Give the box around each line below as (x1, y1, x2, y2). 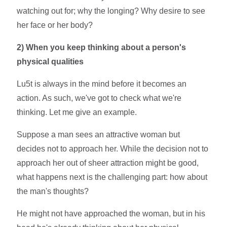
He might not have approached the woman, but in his (17, 209, 206, 218)
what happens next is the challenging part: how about (17, 172, 208, 181)
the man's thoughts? (17, 186, 89, 196)
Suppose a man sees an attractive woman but (17, 130, 180, 139)
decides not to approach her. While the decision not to (17, 144, 209, 153)
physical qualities (17, 57, 84, 66)
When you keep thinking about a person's (26, 43, 186, 52)
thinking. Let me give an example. (17, 107, 137, 117)
